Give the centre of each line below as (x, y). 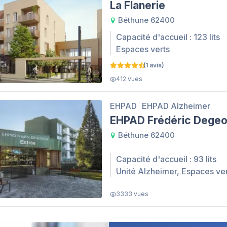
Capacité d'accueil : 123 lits (168, 37)
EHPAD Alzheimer (176, 106)
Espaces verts (143, 49)
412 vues (129, 79)
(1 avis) (154, 65)
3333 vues (132, 194)
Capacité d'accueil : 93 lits (166, 159)
